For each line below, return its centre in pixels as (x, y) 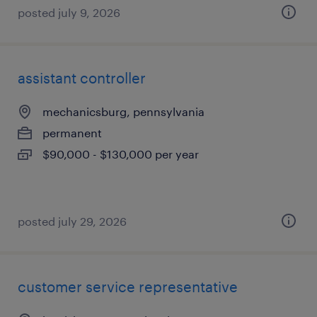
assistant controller (82, 78)
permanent (72, 133)
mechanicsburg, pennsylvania (123, 111)
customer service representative (128, 287)
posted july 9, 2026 (69, 12)
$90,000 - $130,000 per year (121, 154)
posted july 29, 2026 (72, 221)
